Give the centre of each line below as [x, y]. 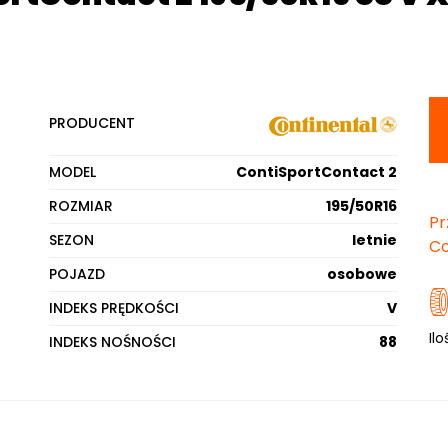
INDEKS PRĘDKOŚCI [114, 308]
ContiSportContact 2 [317, 172]
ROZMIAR [81, 206]
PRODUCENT [92, 123]
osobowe [362, 274]
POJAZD [77, 274]
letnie [375, 240]
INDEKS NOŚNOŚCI [113, 342]
